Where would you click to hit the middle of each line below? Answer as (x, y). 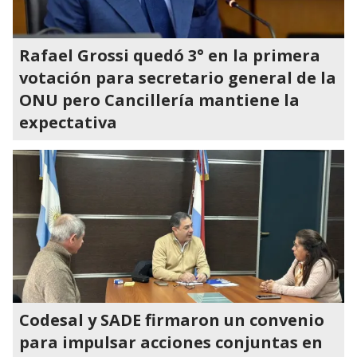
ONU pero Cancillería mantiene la (159, 100)
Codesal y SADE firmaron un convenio (172, 320)
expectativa (68, 122)
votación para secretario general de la (178, 78)
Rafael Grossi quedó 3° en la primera (170, 55)
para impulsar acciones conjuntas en (171, 342)
